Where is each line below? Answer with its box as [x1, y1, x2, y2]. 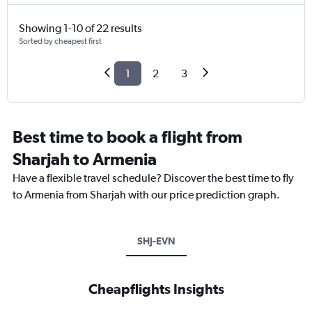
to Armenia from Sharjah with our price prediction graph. [13, 188, 280, 202]
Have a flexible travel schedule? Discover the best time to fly [13, 171, 294, 185]
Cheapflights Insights [88, 281, 224, 297]
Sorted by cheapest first [19, 36, 102, 47]
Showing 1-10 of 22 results [19, 22, 142, 36]
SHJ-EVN [136, 235, 175, 247]
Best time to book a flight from [13, 127, 242, 147]
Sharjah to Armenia [13, 149, 157, 169]
